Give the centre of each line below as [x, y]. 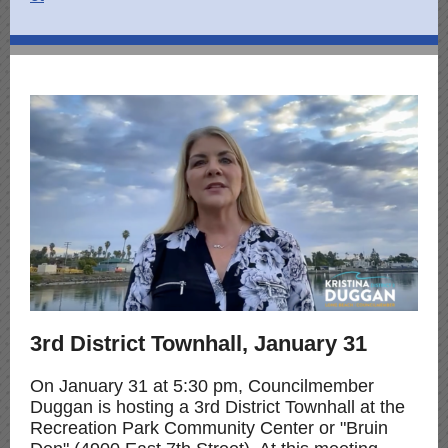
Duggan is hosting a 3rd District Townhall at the [217, 407]
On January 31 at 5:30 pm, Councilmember [202, 386]
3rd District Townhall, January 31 [198, 343]
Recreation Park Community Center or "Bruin [209, 428]
